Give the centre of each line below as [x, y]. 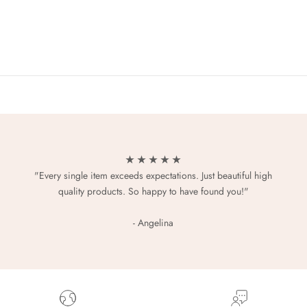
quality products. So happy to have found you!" [153, 192]
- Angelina [153, 223]
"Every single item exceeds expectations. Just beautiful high [153, 176]
